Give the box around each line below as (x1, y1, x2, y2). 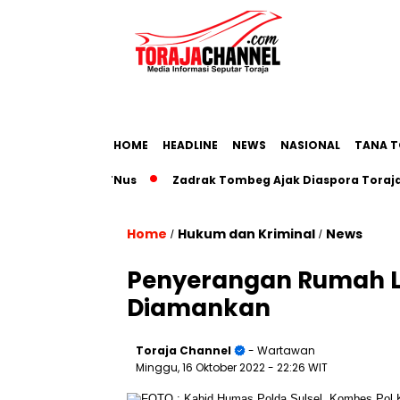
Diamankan (127, 292, 271, 324)
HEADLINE (162, 137, 218, 153)
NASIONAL (280, 137, 340, 153)
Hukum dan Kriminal (178, 225, 315, 243)
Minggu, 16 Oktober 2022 (136, 360, 268, 375)
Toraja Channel (136, 343, 231, 358)
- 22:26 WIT (268, 360, 328, 375)
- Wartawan (246, 343, 315, 358)
